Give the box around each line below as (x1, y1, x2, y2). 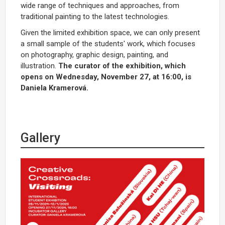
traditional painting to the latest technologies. (21, 12, 169, 22)
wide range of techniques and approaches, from (21, 1, 179, 11)
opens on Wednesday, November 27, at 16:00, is (21, 72, 191, 82)
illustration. (21, 61, 58, 71)
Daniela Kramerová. (21, 83, 88, 93)
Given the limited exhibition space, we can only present (21, 28, 200, 38)
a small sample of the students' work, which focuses (21, 39, 195, 49)
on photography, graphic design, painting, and (21, 50, 168, 60)
